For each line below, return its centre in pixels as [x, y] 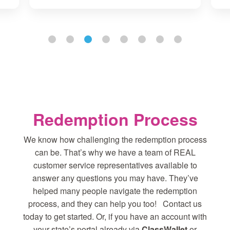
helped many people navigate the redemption [115, 191]
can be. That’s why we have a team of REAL [115, 152]
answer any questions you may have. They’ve [115, 178]
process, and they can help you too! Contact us [115, 204]
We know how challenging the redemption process [115, 140]
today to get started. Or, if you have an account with [115, 217]
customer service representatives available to [115, 165]
